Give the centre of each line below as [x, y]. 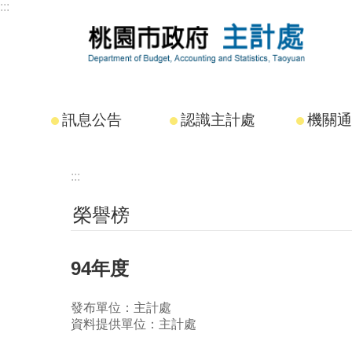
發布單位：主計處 [121, 307]
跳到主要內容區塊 [58, 15]
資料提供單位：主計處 [134, 324]
